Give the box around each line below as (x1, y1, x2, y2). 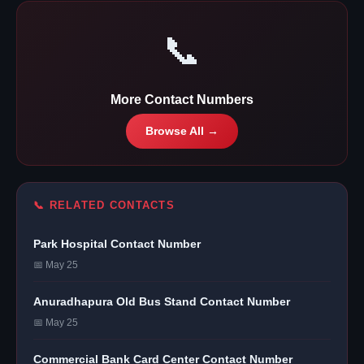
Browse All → (145, 124, 219, 137)
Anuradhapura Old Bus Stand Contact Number (33, 294, 290, 308)
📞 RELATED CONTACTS (33, 198, 175, 211)
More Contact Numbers (110, 92, 253, 106)
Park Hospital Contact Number (33, 236, 201, 250)
